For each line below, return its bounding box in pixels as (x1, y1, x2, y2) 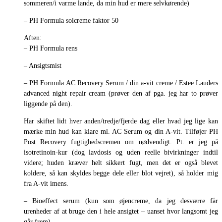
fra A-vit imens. (24, 179, 68, 187)
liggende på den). (24, 100, 72, 108)
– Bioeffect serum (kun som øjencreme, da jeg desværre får (24, 197, 218, 205)
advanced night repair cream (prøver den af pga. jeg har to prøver (24, 89, 218, 97)
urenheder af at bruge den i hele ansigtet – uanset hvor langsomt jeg (24, 207, 218, 215)
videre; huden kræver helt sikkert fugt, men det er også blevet (24, 159, 218, 166)
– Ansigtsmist (24, 61, 61, 69)
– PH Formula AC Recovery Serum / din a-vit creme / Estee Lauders (24, 79, 218, 87)
